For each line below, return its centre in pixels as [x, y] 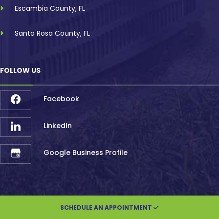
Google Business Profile [86, 153]
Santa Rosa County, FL [52, 33]
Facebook [62, 99]
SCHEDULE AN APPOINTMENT [107, 207]
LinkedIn [58, 126]
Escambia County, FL [50, 8]
